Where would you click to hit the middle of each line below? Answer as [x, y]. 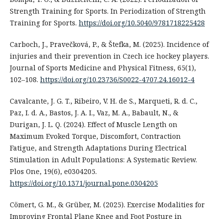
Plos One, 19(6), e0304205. [53, 172]
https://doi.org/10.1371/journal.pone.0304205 [84, 183]
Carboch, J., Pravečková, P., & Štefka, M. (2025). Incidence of [109, 44]
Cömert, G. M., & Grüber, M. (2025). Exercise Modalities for [107, 205]
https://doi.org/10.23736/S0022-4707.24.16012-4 [117, 80]
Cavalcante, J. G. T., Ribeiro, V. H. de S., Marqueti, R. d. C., [103, 101]
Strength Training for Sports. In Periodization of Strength [108, 11]
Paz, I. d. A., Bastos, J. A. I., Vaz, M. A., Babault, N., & [94, 113]
